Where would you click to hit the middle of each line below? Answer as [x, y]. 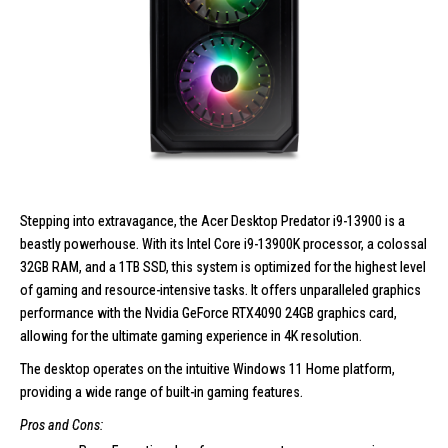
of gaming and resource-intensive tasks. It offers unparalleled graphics [220, 289]
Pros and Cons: [61, 424]
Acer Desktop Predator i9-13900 [291, 220]
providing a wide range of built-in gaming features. [161, 391]
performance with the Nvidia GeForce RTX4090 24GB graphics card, [208, 312]
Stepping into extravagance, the [109, 220]
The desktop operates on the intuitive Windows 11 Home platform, [207, 368]
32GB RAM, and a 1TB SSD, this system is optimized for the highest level [223, 266]
